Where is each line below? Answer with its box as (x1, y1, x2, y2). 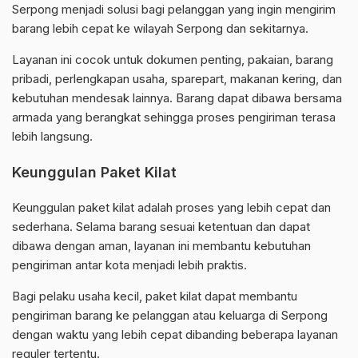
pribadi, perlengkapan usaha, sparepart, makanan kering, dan (12, 71, 342, 87)
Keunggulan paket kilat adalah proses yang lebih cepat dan (12, 200, 331, 216)
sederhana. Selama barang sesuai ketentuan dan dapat (12, 219, 310, 235)
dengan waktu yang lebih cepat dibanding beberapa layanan (12, 327, 338, 343)
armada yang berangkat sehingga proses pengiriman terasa (12, 109, 336, 125)
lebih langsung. (12, 129, 93, 145)
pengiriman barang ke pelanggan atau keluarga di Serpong (12, 308, 328, 324)
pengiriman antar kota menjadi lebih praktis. (12, 257, 247, 273)
